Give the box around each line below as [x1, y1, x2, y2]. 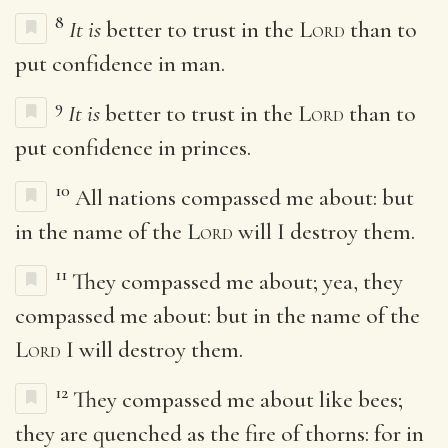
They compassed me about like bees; [73, 385, 403, 414]
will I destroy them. [233, 217, 415, 246]
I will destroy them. [61, 335, 243, 364]
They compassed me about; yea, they [72, 267, 403, 296]
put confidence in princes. [15, 133, 251, 162]
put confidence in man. [15, 49, 225, 78]
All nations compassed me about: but [75, 183, 414, 212]
